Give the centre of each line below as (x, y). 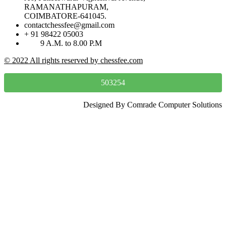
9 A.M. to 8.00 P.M (63, 43)
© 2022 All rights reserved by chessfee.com (73, 60)
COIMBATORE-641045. (65, 16)
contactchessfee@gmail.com (69, 25)
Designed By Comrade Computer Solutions (153, 104)
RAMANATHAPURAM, (66, 7)
